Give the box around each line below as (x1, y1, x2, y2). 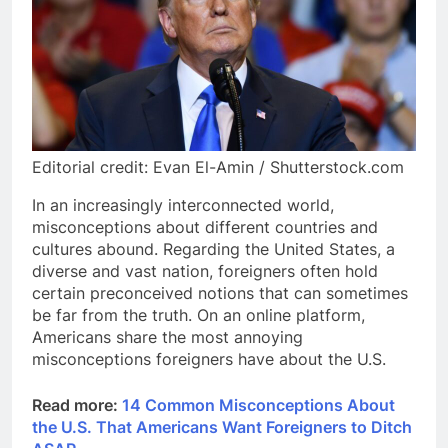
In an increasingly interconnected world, (32, 194, 334, 215)
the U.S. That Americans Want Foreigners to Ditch (32, 416, 412, 437)
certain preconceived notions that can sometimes (32, 282, 408, 303)
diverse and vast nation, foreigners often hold (32, 260, 378, 281)
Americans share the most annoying (32, 326, 303, 347)
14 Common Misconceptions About (122, 394, 395, 415)
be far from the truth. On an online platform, (32, 304, 365, 325)
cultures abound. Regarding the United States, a (32, 238, 395, 259)
